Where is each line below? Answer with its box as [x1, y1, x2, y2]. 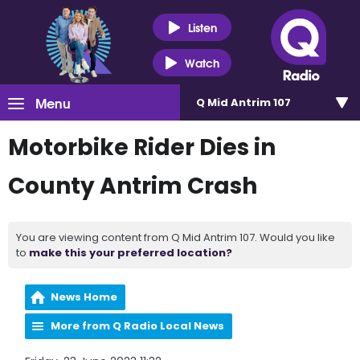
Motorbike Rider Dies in [8, 132, 276, 163]
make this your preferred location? [29, 245, 232, 260]
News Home [51, 289, 118, 305]
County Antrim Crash [8, 170, 257, 202]
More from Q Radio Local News [51, 318, 225, 333]
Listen [187, 18, 217, 36]
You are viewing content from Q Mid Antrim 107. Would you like [16, 230, 335, 245]
